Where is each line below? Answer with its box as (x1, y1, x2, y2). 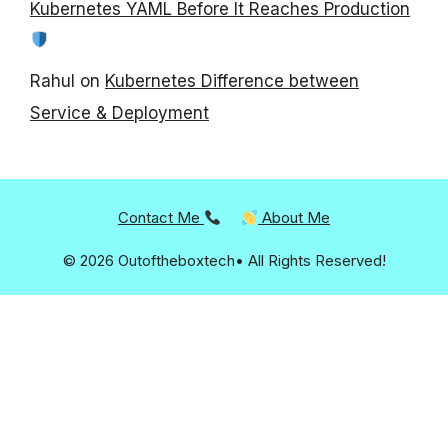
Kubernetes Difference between (105, 71, 359, 92)
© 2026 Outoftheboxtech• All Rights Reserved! (62, 251, 386, 271)
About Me (258, 208, 331, 228)
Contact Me (117, 208, 204, 228)
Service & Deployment (30, 103, 209, 124)
